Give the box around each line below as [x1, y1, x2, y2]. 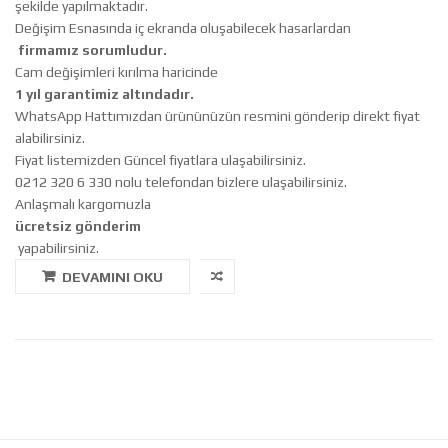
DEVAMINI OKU [62, 269, 163, 285]
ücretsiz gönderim [15, 218, 141, 234]
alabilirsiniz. [15, 130, 85, 146]
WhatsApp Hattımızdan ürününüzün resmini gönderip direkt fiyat [15, 108, 420, 124]
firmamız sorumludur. [15, 42, 167, 58]
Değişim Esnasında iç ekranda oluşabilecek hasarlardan [15, 20, 351, 36]
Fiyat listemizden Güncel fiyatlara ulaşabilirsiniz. [15, 152, 306, 168]
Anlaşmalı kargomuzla [15, 196, 154, 212]
